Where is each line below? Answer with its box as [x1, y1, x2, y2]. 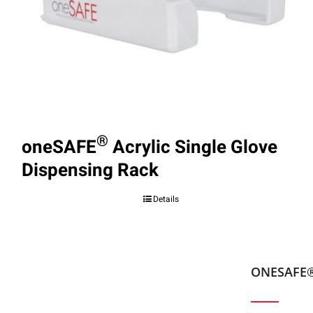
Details [153, 192, 180, 205]
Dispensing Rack [22, 156, 159, 184]
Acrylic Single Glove [108, 133, 277, 161]
